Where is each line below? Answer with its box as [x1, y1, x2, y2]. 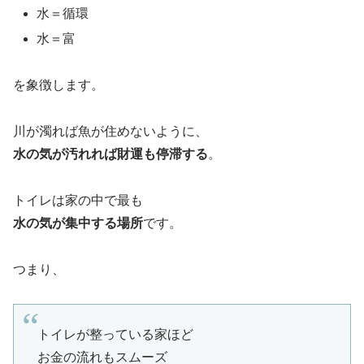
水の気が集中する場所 [13, 215, 143, 230]
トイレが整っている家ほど [37, 327, 193, 341]
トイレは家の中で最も [13, 193, 143, 207]
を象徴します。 [13, 78, 104, 93]
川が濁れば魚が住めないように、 [13, 124, 208, 139]
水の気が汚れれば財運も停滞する [13, 147, 208, 162]
